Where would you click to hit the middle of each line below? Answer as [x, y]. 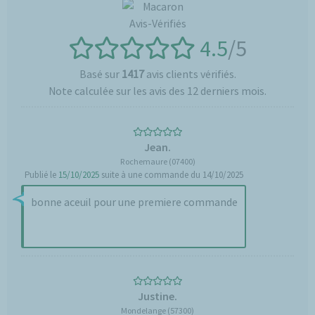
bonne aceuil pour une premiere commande [134, 202]
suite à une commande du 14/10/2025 [171, 175]
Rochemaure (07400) [157, 161]
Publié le [41, 175]
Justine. [157, 296]
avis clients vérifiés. [190, 74]
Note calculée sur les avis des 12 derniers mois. [157, 91]
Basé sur [100, 74]
